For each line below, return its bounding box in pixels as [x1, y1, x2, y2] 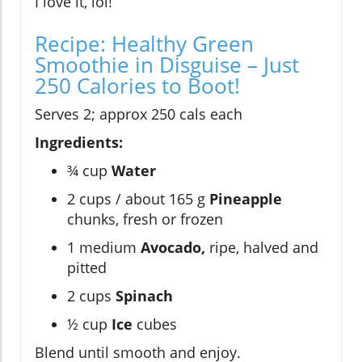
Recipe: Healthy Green [35, 29, 254, 58]
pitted [67, 258, 107, 277]
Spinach [116, 286, 173, 305]
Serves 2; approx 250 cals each [35, 104, 242, 124]
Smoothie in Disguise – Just [35, 50, 299, 79]
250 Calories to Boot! [35, 71, 240, 100]
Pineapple [209, 189, 282, 208]
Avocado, [141, 238, 205, 257]
